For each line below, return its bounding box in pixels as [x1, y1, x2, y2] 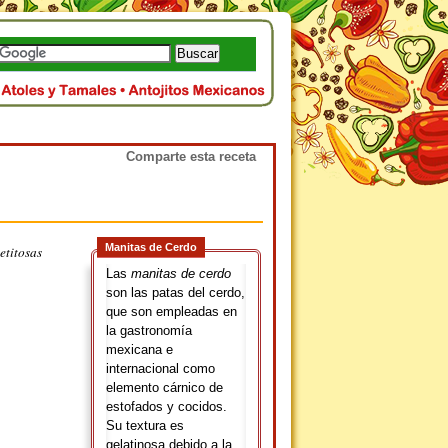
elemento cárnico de [106, 380, 223, 395]
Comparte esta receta [126, 149, 256, 164]
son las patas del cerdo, [106, 285, 245, 300]
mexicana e [106, 342, 173, 357]
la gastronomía [106, 323, 192, 338]
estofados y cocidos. [106, 399, 227, 414]
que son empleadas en [106, 304, 237, 319]
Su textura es [106, 418, 184, 433]
